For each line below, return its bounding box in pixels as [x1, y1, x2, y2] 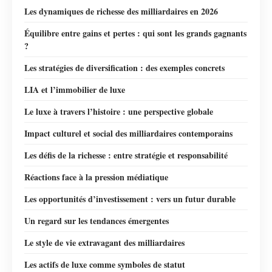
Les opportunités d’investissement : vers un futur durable [24, 192, 236, 205]
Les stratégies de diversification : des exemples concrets [24, 61, 225, 74]
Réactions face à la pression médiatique [24, 170, 168, 183]
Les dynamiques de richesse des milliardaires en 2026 [24, 4, 218, 18]
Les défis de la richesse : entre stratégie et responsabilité [24, 148, 228, 161]
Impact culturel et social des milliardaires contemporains [24, 126, 233, 140]
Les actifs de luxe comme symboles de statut [24, 257, 185, 271]
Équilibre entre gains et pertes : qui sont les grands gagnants [24, 26, 246, 39]
